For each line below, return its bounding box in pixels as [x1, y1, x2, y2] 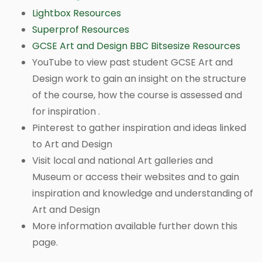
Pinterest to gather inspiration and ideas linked [32, 120, 246, 135]
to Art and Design [32, 137, 115, 151]
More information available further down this [32, 219, 237, 233]
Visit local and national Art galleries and [32, 153, 213, 167]
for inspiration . [32, 104, 100, 118]
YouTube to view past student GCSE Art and [32, 55, 233, 69]
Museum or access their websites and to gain [32, 170, 239, 184]
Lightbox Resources [32, 6, 121, 20]
